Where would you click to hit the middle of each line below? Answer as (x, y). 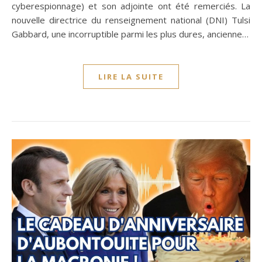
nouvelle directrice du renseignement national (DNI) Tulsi (131, 20)
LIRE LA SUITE (131, 77)
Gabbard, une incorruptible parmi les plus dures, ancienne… (130, 34)
